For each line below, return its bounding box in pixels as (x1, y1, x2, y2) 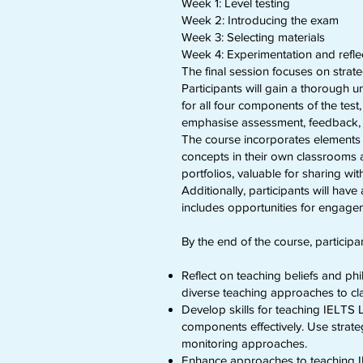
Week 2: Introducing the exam (181, 13, 342, 27)
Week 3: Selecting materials (181, 30, 328, 44)
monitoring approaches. (181, 336, 310, 350)
